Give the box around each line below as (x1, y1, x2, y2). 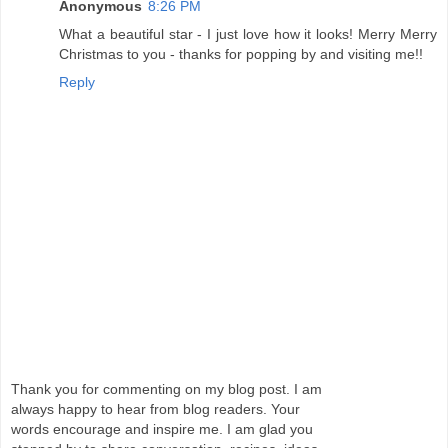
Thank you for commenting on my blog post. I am (11, 381, 322, 398)
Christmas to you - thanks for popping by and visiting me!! (59, 45, 423, 62)
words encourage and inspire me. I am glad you (11, 421, 313, 438)
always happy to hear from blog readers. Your (11, 401, 300, 418)
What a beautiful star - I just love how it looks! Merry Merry (59, 25, 437, 42)
